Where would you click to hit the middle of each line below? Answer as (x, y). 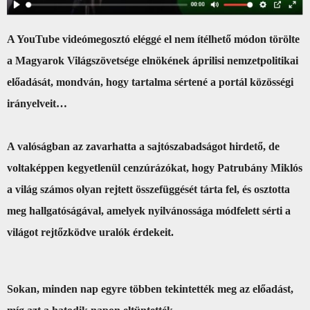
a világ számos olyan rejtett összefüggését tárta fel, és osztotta (148, 189)
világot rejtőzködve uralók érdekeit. (90, 232)
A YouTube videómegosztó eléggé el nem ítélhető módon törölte (153, 39)
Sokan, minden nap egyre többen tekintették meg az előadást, (150, 289)
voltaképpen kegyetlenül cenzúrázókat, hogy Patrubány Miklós (155, 167)
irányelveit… (37, 103)
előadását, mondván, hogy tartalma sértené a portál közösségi (150, 82)
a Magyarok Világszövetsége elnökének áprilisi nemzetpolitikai (153, 60)
